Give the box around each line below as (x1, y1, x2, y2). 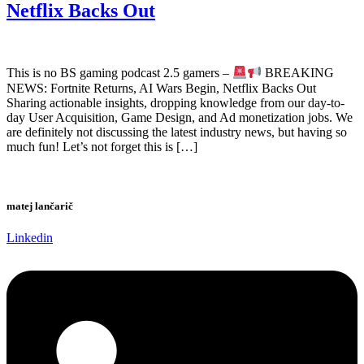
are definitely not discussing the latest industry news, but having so (6, 124, 347, 139)
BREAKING (262, 66, 335, 80)
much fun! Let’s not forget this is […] (6, 139, 197, 154)
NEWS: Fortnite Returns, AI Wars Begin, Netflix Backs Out (6, 80, 316, 95)
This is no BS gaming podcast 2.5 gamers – (6, 66, 232, 80)
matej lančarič (6, 199, 73, 212)
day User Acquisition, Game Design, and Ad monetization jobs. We (6, 110, 353, 124)
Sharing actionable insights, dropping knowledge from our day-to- (6, 95, 344, 110)
